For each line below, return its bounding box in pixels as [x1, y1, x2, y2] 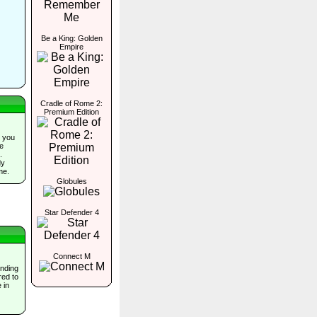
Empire [59, 42, 83, 51]
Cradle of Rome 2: [40, 99, 103, 108]
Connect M [52, 252, 91, 260]
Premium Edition [44, 108, 99, 116]
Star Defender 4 [44, 208, 99, 217]
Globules [56, 177, 87, 185]
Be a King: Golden [40, 34, 103, 42]
